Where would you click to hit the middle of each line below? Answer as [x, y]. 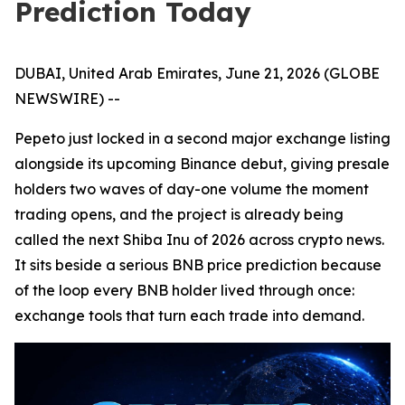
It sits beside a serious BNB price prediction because [198, 265]
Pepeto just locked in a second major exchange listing [202, 138]
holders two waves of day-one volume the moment [192, 189]
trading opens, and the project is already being [179, 214]
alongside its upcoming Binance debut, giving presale [202, 164]
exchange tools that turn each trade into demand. [189, 316]
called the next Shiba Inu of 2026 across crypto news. [199, 240]
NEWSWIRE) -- [67, 99]
